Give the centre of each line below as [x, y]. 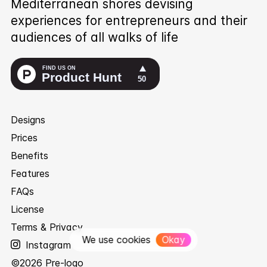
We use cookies [116, 240]
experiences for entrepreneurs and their [129, 20]
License [27, 209]
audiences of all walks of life [94, 37]
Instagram [45, 245]
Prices [24, 137]
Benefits [29, 155]
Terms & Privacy [46, 227]
